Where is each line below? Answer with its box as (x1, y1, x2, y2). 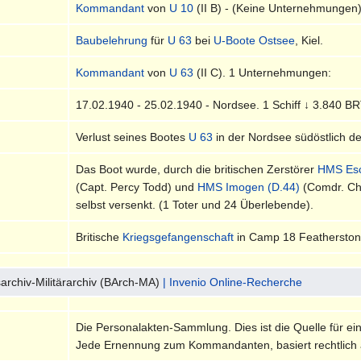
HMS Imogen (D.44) (197, 180, 301, 193)
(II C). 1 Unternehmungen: (193, 65, 332, 79)
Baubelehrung (76, 33, 148, 47)
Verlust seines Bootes (76, 130, 189, 143)
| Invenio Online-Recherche (163, 275, 303, 288)
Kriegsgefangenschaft (122, 230, 234, 243)
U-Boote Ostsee (214, 33, 296, 47)
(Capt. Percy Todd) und (76, 180, 198, 193)
